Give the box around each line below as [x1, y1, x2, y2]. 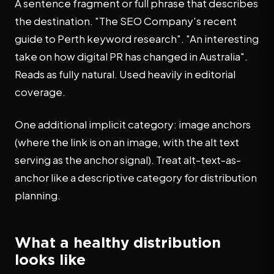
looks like [15, 251, 86, 267]
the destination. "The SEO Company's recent [15, 14, 237, 28]
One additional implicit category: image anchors [15, 117, 251, 131]
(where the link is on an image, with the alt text [15, 135, 239, 149]
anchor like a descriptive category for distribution [15, 171, 257, 184]
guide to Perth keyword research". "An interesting [15, 32, 259, 45]
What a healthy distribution [15, 234, 221, 250]
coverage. [15, 85, 65, 98]
